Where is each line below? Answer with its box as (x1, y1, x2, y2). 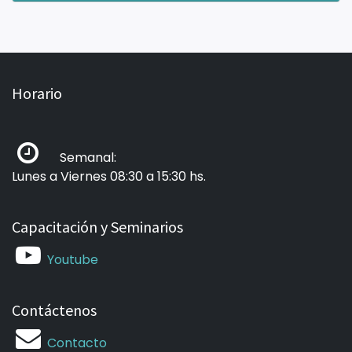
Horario (12, 83, 62, 103)
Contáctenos (12, 300, 97, 320)
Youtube (47, 251, 99, 269)
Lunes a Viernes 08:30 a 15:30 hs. (12, 167, 206, 185)
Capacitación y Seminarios (12, 217, 183, 236)
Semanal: (47, 148, 117, 167)
